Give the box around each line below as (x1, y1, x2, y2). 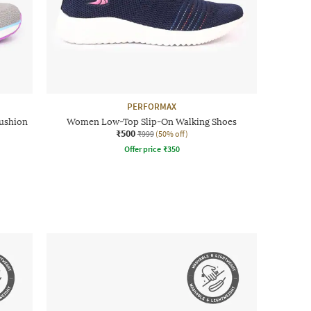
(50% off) (155, 128, 188, 139)
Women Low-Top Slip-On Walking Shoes (67, 116, 237, 127)
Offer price (124, 143, 161, 154)
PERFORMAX (127, 100, 176, 112)
